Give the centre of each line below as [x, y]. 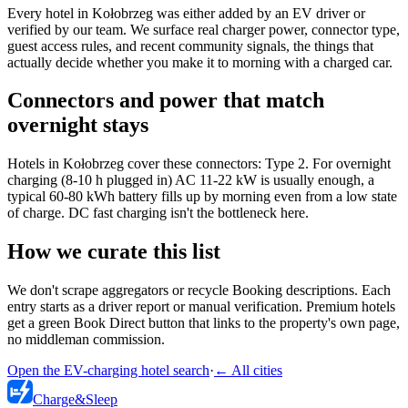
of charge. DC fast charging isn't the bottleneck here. [158, 213]
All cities [257, 371]
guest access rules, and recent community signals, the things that [190, 46]
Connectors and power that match [166, 101]
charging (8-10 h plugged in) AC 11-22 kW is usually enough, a [191, 180]
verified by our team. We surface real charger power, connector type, [204, 29]
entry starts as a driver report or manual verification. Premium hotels [201, 307]
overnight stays [78, 125]
